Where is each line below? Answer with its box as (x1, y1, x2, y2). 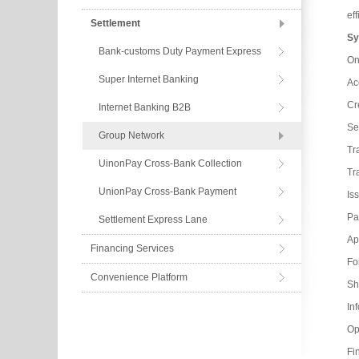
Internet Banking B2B (98, 102, 191, 113)
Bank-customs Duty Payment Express (98, 46, 261, 57)
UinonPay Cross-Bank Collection (98, 158, 242, 169)
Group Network (98, 130, 164, 141)
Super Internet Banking (98, 74, 199, 85)
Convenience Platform (90, 272, 188, 283)
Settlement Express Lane (98, 214, 208, 225)
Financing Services (90, 243, 174, 254)
